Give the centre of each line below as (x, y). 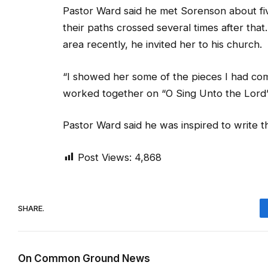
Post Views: (105, 158)
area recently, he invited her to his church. (162, 45)
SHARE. (31, 208)
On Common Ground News (84, 259)
